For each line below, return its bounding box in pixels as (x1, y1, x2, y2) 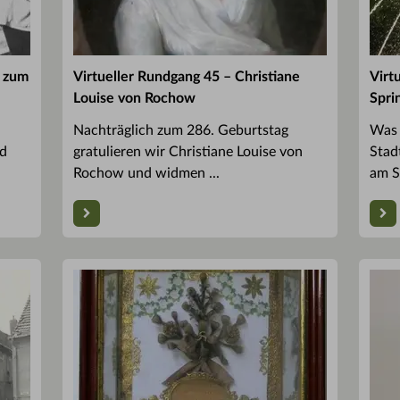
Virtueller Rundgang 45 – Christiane (73, 69, 300, 84)
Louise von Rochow (73, 90, 196, 105)
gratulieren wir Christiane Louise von (73, 144, 303, 159)
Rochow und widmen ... (73, 165, 220, 180)
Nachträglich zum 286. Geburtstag (73, 122, 288, 137)
